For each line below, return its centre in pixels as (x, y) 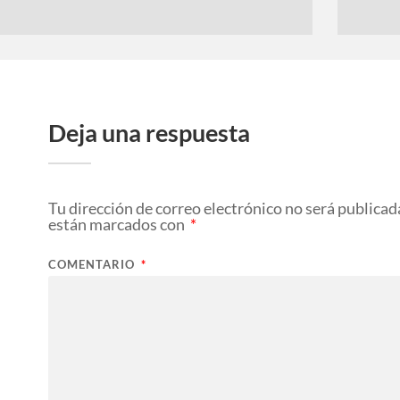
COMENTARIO (93, 265)
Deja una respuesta (149, 133)
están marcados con (118, 225)
